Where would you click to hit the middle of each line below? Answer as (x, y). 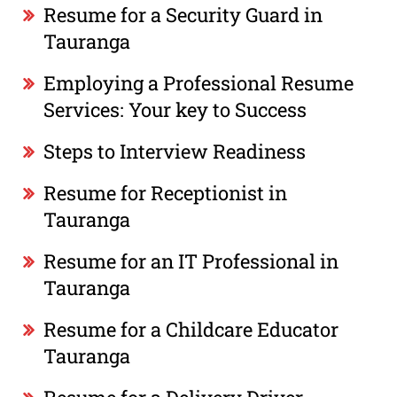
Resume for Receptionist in (166, 192)
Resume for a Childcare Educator (191, 329)
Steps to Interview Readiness (175, 151)
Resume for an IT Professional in (191, 261)
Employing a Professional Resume (199, 82)
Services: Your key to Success (175, 109)
